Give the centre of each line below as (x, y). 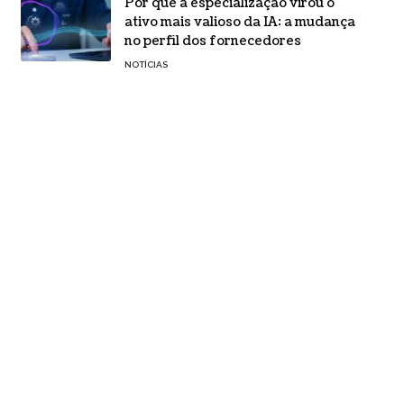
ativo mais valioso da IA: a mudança (239, 23)
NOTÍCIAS (146, 65)
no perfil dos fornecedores (212, 41)
